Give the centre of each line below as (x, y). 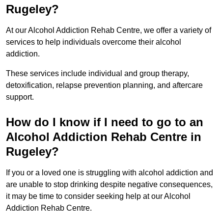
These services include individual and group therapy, (97, 73)
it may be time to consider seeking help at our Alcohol (98, 196)
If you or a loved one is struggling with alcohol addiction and (110, 172)
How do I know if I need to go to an (105, 122)
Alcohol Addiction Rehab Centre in (104, 137)
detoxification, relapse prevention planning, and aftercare (104, 85)
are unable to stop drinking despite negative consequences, (109, 184)
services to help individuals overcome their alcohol (94, 42)
